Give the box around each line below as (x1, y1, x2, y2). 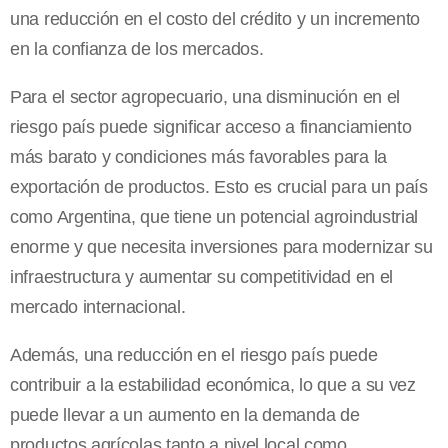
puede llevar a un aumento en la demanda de (10, 405, 360, 426)
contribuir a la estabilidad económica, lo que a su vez (10, 375, 416, 396)
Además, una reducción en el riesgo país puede (10, 345, 378, 366)
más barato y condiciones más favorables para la (10, 147, 387, 168)
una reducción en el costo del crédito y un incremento (10, 9, 421, 30)
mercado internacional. (10, 297, 186, 318)
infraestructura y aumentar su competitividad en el (10, 267, 394, 288)
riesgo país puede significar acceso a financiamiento (10, 117, 412, 138)
